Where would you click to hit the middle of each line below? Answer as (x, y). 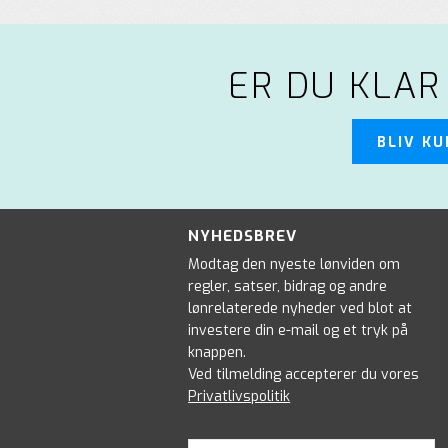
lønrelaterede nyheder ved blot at (300, 308)
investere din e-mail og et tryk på (298, 330)
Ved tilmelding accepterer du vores (304, 374)
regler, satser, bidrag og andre (288, 286)
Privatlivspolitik (239, 396)
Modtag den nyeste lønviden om (294, 264)
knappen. (217, 352)
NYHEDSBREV (243, 236)
